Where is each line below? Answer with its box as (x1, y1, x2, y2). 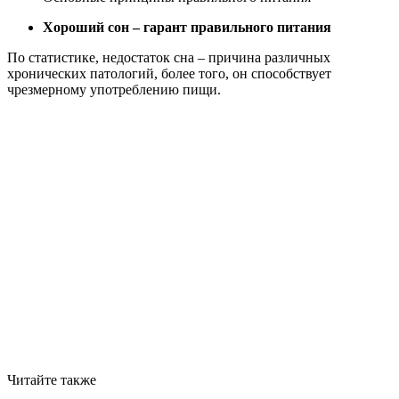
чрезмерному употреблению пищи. (7, 81, 221, 97)
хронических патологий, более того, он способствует (7, 65, 331, 81)
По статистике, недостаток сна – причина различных (7, 49, 330, 65)
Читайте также (7, 371, 96, 387)
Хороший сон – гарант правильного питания (43, 19, 331, 35)
